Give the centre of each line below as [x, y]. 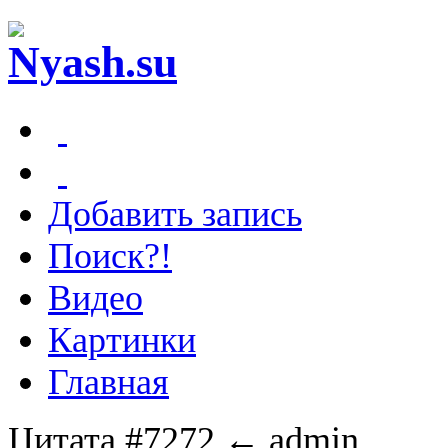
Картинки [122, 339]
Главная [108, 381]
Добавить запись [175, 213]
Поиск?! [110, 255]
